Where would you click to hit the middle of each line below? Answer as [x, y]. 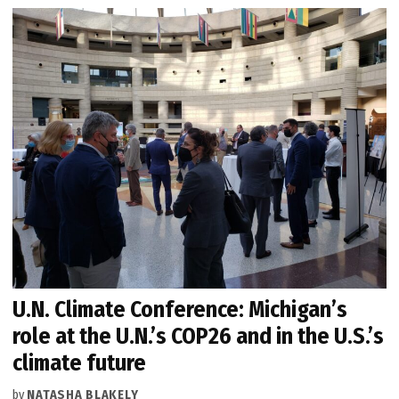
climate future [80, 362]
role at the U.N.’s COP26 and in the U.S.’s [199, 336]
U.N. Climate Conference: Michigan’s [180, 309]
